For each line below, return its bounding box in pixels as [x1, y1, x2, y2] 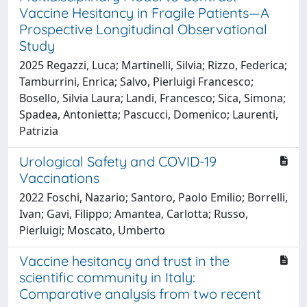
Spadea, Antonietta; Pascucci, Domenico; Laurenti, [19, 106, 278, 122]
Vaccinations [19, 169, 99, 186]
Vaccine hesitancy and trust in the [19, 251, 230, 269]
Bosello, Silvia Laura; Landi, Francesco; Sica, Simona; [19, 90, 286, 106]
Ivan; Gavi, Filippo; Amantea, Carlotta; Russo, [19, 206, 248, 221]
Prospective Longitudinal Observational [19, 20, 267, 38]
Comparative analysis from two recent [19, 284, 261, 302]
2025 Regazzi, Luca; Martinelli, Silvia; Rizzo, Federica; [19, 57, 287, 73]
